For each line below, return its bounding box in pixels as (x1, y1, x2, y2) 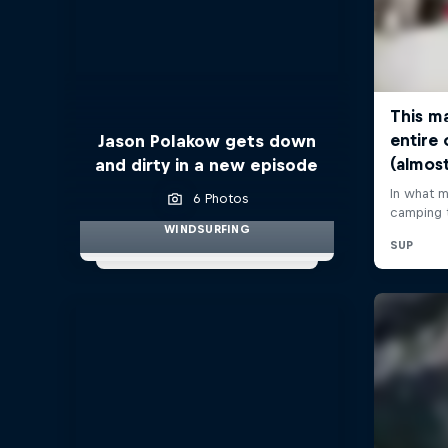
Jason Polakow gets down (97, 131, 316, 152)
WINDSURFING (164, 223, 250, 236)
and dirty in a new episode (95, 155, 319, 176)
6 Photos (193, 191, 249, 207)
